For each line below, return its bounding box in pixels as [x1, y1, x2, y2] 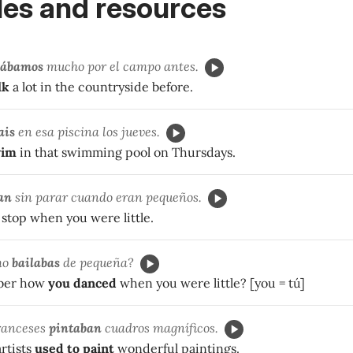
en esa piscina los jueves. [15, 123, 160, 139]
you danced [48, 274, 117, 291]
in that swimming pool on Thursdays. [17, 143, 236, 160]
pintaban [46, 319, 102, 336]
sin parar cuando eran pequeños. [12, 188, 202, 205]
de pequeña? [63, 254, 134, 270]
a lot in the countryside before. [9, 78, 193, 95]
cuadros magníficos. [102, 319, 218, 336]
